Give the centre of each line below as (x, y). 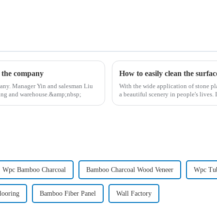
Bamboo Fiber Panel (68, 194)
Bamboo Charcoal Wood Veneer (130, 170)
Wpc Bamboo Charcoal (34, 170)
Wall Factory (134, 194)
